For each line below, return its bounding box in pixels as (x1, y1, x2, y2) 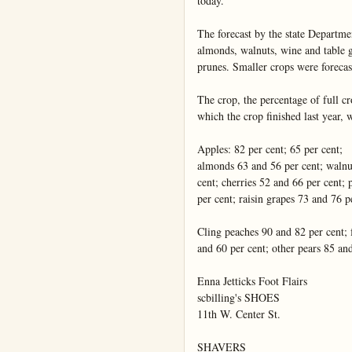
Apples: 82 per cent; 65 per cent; (197, 141, 343, 157)
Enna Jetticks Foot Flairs (197, 273, 307, 289)
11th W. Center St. (197, 306, 280, 322)
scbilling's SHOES (197, 290, 280, 306)
